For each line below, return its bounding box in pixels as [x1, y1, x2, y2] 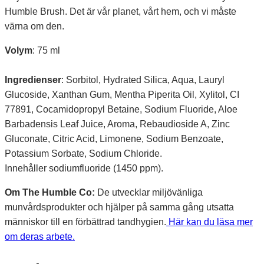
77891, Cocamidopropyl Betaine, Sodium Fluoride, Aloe [5, 104, 237, 115]
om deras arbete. [5, 232, 75, 242]
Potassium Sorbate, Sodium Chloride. [5, 148, 162, 159]
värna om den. [5, 21, 64, 32]
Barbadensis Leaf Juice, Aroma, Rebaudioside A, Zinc [5, 119, 230, 130]
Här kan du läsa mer [166, 217, 253, 227]
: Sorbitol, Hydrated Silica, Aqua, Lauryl [61, 75, 225, 85]
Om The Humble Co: [5, 187, 95, 198]
